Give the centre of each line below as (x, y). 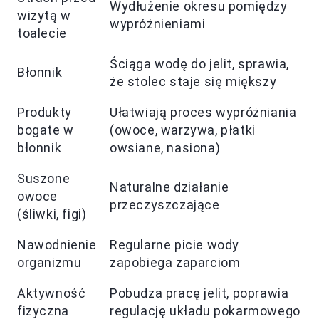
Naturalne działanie (169, 187)
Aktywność (52, 293)
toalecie (42, 33)
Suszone (44, 179)
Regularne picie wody (175, 245)
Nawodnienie (57, 245)
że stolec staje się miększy (193, 82)
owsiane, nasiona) (165, 148)
